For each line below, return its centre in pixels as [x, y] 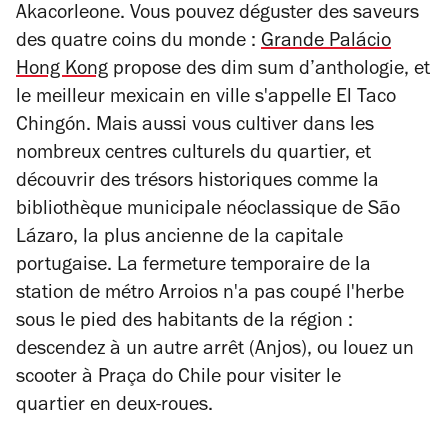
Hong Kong [62, 70]
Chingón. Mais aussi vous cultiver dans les [195, 126]
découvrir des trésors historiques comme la [197, 182]
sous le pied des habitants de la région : [184, 322]
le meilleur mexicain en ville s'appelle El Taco [206, 98]
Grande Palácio [326, 42]
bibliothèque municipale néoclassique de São [208, 210]
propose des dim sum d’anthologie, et [269, 70]
